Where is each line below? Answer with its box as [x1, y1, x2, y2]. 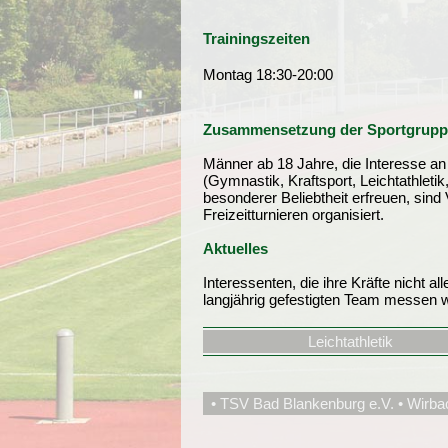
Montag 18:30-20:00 [203, 66, 333, 83]
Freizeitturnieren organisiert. [203, 206, 384, 223]
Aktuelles [203, 240, 268, 257]
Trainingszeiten [203, 30, 310, 47]
